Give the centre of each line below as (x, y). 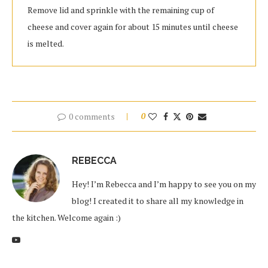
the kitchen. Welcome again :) (66, 217)
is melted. (46, 43)
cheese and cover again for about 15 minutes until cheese (133, 27)
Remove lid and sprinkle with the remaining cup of (121, 10)
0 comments (92, 116)
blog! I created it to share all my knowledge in (158, 201)
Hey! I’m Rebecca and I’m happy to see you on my (164, 184)
